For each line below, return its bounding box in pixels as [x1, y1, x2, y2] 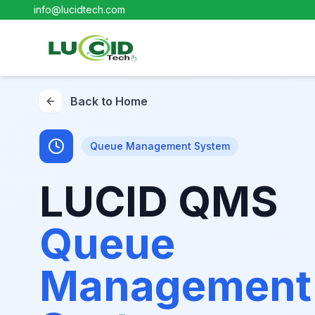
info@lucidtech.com [34, 4, 125, 15]
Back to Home [70, 94, 148, 108]
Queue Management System [90, 140, 230, 152]
